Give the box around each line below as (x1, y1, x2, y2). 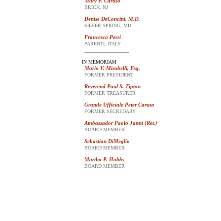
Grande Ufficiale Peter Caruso (84, 102, 154, 108)
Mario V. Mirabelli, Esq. (84, 65, 140, 71)
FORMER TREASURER (84, 90, 136, 96)
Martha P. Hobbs (84, 156, 124, 162)
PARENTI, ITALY (84, 41, 121, 46)
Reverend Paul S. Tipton (84, 83, 141, 89)
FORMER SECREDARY (84, 109, 136, 114)
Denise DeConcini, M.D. (84, 16, 140, 22)
